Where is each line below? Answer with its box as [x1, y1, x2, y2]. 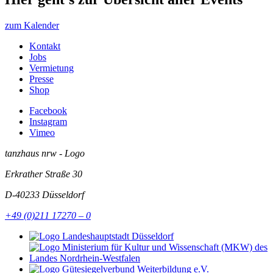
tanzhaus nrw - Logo [5, 148, 85, 159]
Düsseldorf [42, 190, 84, 200]
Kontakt [29, 41, 60, 52]
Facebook [29, 105, 67, 116]
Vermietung [29, 63, 74, 74]
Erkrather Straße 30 [5, 169, 82, 180]
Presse [29, 74, 54, 85]
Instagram [29, 116, 67, 127]
